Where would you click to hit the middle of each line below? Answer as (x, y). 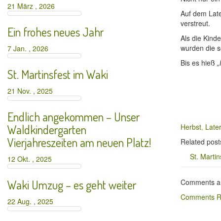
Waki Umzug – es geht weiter (72, 185)
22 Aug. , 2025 (32, 201)
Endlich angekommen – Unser (74, 117)
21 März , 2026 (33, 6)
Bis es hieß (199, 63)
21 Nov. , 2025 (32, 91)
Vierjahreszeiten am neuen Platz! (79, 142)
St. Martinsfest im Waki (58, 74)
